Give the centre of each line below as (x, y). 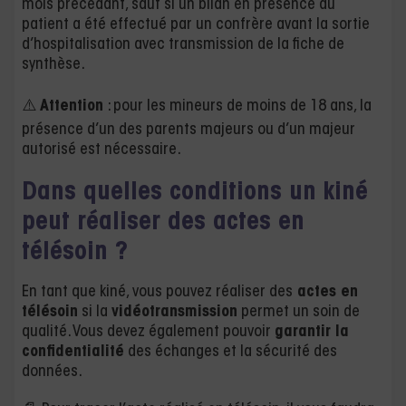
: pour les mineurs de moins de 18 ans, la (237, 106)
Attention (72, 106)
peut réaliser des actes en (163, 223)
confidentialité (73, 352)
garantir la (312, 332)
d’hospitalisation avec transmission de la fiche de (183, 45)
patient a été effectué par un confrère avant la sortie (196, 25)
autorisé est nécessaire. (101, 150)
